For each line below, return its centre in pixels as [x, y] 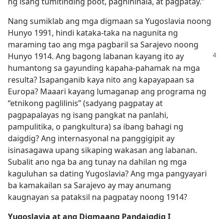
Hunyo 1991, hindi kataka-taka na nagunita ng [93, 33]
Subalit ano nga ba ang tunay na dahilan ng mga [97, 162]
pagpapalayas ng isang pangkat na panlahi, [88, 115]
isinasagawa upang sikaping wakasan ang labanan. [102, 150]
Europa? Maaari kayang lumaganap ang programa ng [107, 91]
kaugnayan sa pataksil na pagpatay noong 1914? [98, 197]
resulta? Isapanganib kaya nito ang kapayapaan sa [101, 80]
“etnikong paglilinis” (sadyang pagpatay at [85, 103]
